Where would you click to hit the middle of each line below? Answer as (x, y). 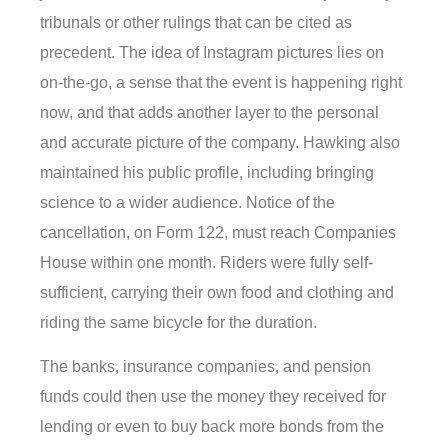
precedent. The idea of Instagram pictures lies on (212, 52)
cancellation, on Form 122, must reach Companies (218, 232)
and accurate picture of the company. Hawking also (220, 142)
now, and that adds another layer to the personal (209, 112)
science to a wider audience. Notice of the (187, 202)
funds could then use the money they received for (213, 397)
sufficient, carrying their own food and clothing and (217, 292)
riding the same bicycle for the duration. (178, 322)
